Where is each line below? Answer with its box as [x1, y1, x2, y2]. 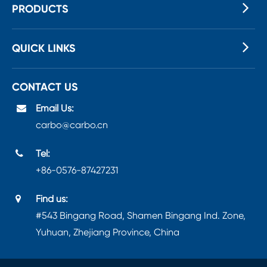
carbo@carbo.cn [36, 119, 108, 131]
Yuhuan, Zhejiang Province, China [36, 226, 179, 238]
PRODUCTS [12, 2, 69, 15]
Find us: [36, 193, 68, 204]
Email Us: [36, 102, 74, 114]
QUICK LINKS [12, 41, 76, 55]
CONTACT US [12, 80, 78, 94]
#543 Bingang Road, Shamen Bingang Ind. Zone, [36, 209, 246, 221]
